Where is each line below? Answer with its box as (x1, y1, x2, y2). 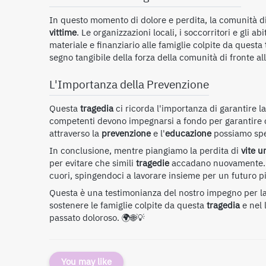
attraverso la (49, 126, 102, 140)
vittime (49, 26, 77, 40)
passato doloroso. (49, 211, 119, 224)
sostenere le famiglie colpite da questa (49, 198, 207, 212)
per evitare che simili (49, 156, 136, 170)
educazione (165, 126, 211, 140)
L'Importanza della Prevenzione (49, 77, 209, 94)
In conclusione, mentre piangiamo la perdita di (49, 144, 241, 157)
